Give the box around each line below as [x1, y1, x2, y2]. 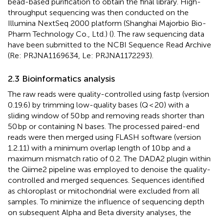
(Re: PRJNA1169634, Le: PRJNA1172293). [8, 50, 153, 60]
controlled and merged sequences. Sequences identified [8, 175, 204, 185]
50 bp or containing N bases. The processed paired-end [8, 121, 199, 131]
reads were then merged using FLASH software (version [8, 132, 201, 142]
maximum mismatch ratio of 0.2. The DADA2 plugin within [8, 153, 211, 163]
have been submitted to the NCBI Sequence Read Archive [8, 40, 211, 49]
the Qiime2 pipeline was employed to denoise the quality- [8, 164, 211, 174]
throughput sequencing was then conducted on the [8, 7, 189, 17]
